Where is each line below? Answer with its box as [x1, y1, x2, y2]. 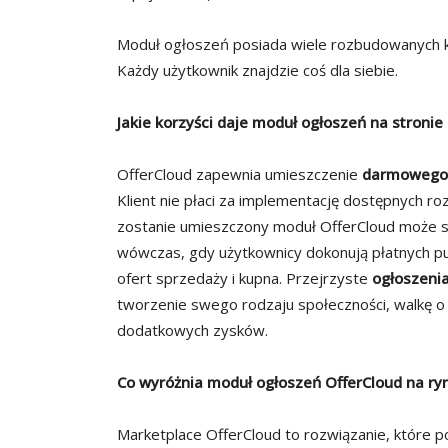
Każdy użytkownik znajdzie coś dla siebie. [117, 60, 398, 81]
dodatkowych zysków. [117, 320, 268, 341]
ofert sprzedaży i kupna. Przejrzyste [117, 268, 372, 289]
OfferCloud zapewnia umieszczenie [117, 164, 362, 185]
